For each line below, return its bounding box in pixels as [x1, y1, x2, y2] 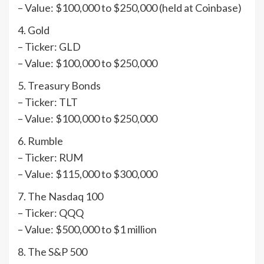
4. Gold [18, 24, 49, 37]
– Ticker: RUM [18, 151, 83, 164]
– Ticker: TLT [18, 95, 78, 109]
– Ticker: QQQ [18, 206, 84, 220]
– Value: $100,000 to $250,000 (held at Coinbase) [18, 1, 242, 15]
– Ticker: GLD [18, 40, 81, 54]
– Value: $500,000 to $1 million [18, 223, 157, 236]
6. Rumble [18, 134, 63, 148]
